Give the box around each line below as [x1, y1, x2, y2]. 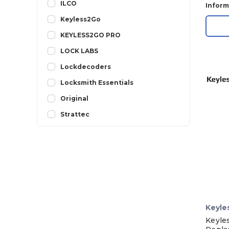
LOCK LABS [60, 47, 98, 55]
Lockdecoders [60, 63, 111, 71]
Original [60, 95, 88, 103]
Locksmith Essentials [60, 79, 133, 87]
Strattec [60, 110, 89, 119]
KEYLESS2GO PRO [60, 31, 121, 39]
